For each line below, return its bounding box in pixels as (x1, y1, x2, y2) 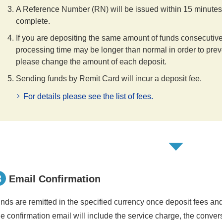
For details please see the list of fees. (23, 92, 154, 101)
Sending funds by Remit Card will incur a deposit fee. (16, 74, 202, 83)
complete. (16, 16, 51, 25)
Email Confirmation (9, 173, 101, 184)
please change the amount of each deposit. (16, 57, 167, 66)
